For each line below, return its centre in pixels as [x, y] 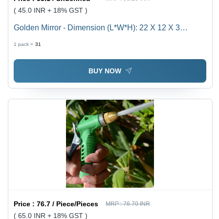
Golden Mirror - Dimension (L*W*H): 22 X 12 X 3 [97, 27]
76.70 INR [137, 204]
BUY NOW [105, 71]
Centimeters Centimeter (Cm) [65, 39]
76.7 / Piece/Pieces [68, 204]
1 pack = [24, 44]
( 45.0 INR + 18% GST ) [51, 10]
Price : [25, 204]
